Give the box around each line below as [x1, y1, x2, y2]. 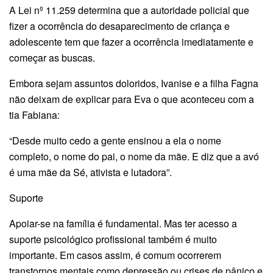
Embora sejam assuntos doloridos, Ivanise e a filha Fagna [9, 76, 258, 90]
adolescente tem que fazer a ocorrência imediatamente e [9, 34, 253, 49]
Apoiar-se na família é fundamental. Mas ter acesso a [9, 216, 237, 230]
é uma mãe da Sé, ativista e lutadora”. [9, 165, 172, 179]
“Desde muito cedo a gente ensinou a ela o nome [9, 133, 221, 147]
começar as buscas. [9, 50, 97, 65]
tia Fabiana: [9, 107, 60, 122]
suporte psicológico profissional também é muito [9, 232, 217, 246]
